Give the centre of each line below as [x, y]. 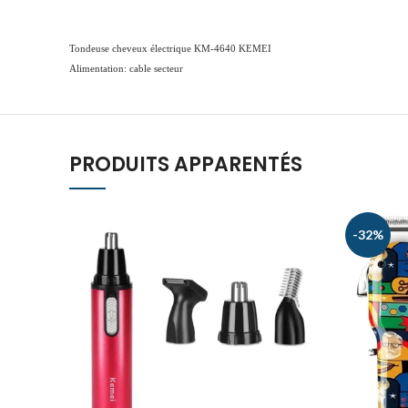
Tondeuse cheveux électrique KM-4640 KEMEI [170, 48]
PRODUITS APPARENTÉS [186, 164]
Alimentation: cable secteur [126, 68]
